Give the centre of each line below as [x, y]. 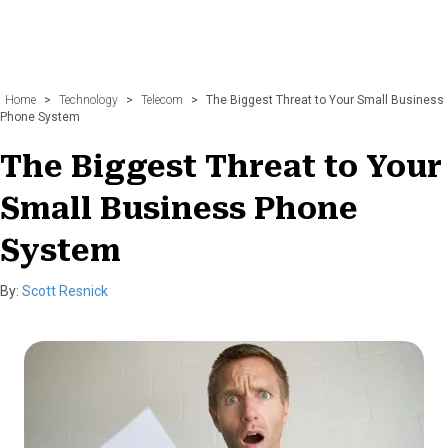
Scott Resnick [65, 290]
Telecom [162, 99]
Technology [88, 99]
